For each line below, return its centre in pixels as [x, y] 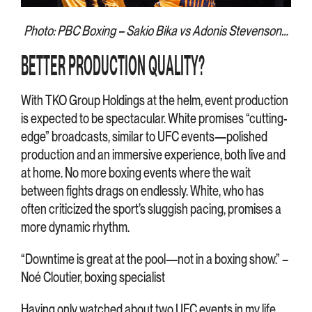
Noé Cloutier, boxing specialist [93, 277]
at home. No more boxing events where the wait [136, 172]
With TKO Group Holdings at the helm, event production [155, 100]
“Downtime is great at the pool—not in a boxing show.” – [155, 259]
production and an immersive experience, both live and [153, 154]
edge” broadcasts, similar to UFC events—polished [144, 136]
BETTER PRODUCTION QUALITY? [113, 65]
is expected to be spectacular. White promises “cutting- [154, 118]
